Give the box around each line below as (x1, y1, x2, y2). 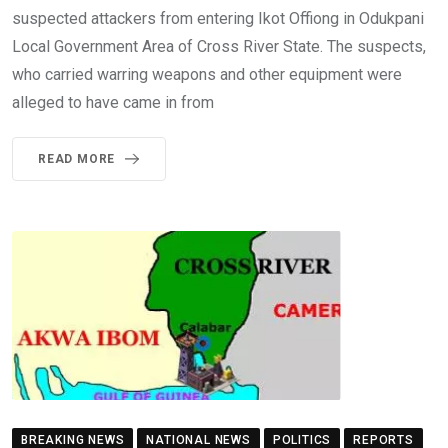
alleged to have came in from (12, 93, 214, 113)
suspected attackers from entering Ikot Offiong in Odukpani (12, 9, 424, 29)
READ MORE (38, 152, 116, 167)
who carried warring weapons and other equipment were (12, 65, 402, 85)
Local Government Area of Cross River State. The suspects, (12, 37, 426, 57)
